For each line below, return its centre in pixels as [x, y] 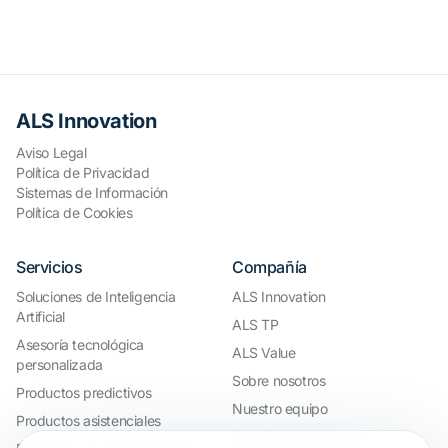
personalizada [59, 364]
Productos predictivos [84, 392]
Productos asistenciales [88, 420]
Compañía [269, 267]
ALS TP [255, 324]
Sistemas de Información [92, 192]
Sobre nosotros [279, 380]
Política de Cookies [74, 212]
